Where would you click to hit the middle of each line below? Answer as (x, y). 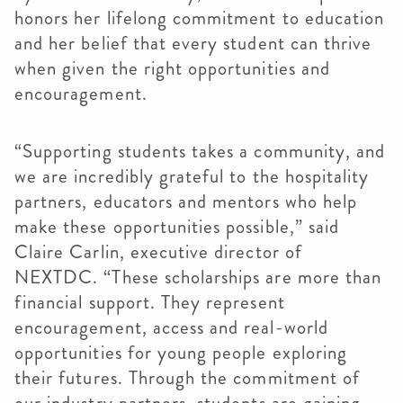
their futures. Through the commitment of (187, 378)
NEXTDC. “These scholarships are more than (198, 277)
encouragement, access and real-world (171, 327)
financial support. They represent (150, 302)
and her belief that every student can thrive (193, 43)
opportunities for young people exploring (181, 353)
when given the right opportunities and (172, 68)
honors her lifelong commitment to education (200, 18)
